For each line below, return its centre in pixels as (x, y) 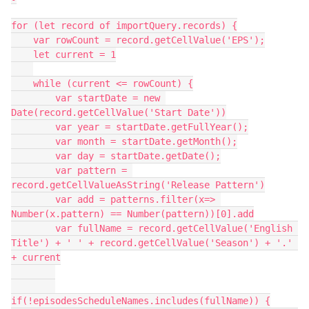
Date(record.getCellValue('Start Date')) (119, 112)
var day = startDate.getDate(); (33, 156)
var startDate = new (33, 98)
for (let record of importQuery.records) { (124, 26)
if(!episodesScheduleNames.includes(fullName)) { (141, 301)
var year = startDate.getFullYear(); (33, 127)
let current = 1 (22, 54)
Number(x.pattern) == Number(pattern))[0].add (132, 214)
